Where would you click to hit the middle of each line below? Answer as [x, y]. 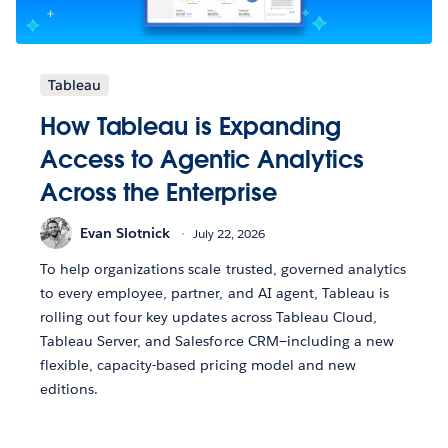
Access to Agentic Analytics [202, 160]
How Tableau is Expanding [190, 127]
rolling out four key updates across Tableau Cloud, [208, 317]
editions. [69, 389]
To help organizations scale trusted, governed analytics [223, 269]
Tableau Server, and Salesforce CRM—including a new [217, 341]
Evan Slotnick [125, 232]
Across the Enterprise [158, 193]
